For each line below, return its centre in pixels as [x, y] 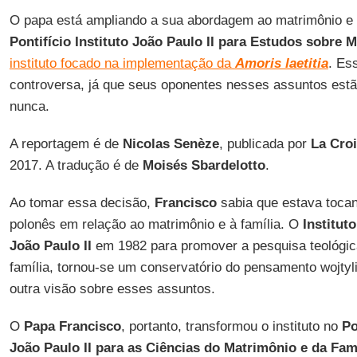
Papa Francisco [72, 326]
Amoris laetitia [281, 63]
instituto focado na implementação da [122, 63]
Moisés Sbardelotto [204, 165]
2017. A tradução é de [76, 165]
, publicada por [265, 144]
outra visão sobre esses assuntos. [112, 289]
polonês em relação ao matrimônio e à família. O [156, 224]
